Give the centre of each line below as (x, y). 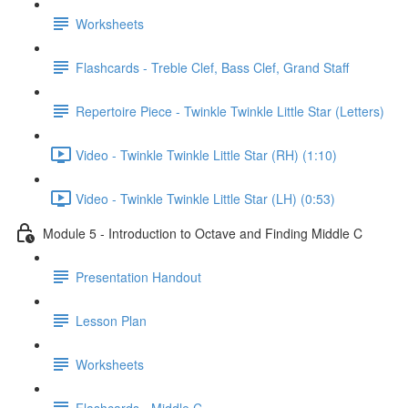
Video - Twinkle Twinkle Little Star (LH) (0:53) (205, 198)
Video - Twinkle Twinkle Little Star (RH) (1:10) (206, 154)
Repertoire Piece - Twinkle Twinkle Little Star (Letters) (230, 111)
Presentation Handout (138, 276)
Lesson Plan (111, 320)
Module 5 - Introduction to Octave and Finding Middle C (203, 233)
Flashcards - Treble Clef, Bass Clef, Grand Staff (212, 67)
